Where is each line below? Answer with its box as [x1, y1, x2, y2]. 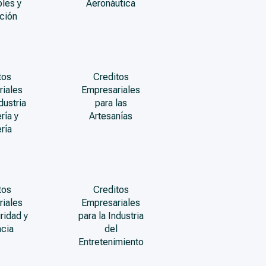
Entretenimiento [78, 236, 144, 248]
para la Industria [78, 210, 144, 221]
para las [94, 97, 127, 109]
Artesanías [89, 110, 133, 122]
